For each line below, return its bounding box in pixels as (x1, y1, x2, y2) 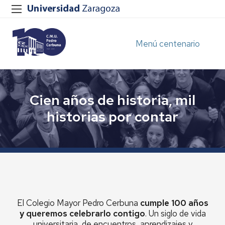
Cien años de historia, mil (30, 90, 195, 109)
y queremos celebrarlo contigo (19, 208, 145, 219)
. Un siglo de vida (145, 208, 206, 219)
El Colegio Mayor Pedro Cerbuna (17, 197, 140, 208)
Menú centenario (136, 38, 200, 49)
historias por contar (47, 107, 178, 126)
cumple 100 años (140, 197, 208, 208)
